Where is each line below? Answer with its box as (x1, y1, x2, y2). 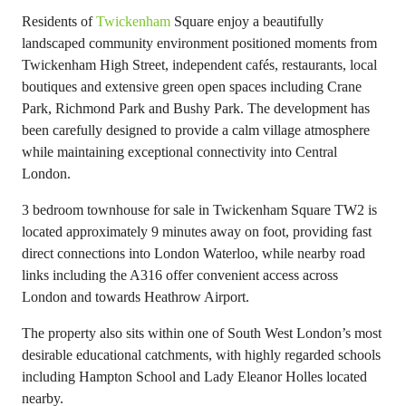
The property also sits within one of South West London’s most (22, 325, 382, 341)
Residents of (22, 14, 96, 29)
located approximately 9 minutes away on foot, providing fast (22, 224, 372, 239)
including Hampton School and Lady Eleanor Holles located (22, 369, 367, 384)
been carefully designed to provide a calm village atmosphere (22, 122, 370, 138)
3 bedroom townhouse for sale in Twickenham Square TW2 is (22, 202, 377, 217)
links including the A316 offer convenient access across (22, 267, 338, 283)
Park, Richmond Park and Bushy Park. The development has (22, 101, 370, 116)
